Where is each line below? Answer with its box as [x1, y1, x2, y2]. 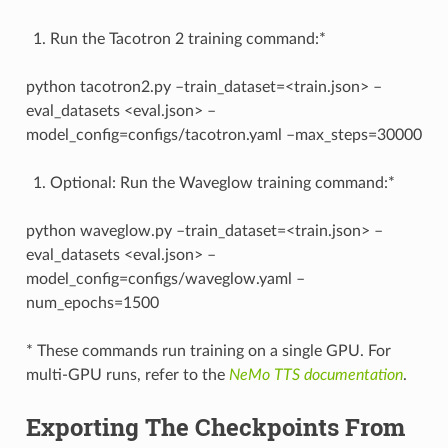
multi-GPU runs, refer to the [25, 366, 229, 383]
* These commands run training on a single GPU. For [25, 342, 391, 359]
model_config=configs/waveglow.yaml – [25, 270, 305, 287]
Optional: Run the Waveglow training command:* [49, 174, 395, 191]
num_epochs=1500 [25, 294, 159, 311]
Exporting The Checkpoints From [25, 410, 405, 443]
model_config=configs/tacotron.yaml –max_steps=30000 [25, 126, 422, 143]
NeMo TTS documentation [228, 366, 403, 383]
